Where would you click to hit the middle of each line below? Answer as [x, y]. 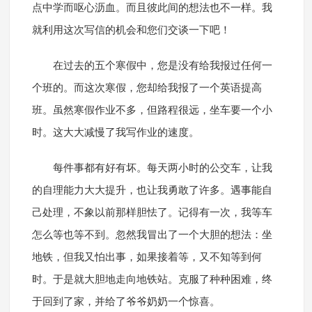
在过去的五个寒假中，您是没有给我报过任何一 [162, 66]
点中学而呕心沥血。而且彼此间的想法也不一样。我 [152, 8]
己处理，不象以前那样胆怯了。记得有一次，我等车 [152, 213]
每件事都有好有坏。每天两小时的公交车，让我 [162, 168]
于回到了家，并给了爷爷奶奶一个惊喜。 [126, 302]
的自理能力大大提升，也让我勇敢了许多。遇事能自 [152, 190]
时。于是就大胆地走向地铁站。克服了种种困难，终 [152, 280]
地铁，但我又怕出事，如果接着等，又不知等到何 [147, 257]
